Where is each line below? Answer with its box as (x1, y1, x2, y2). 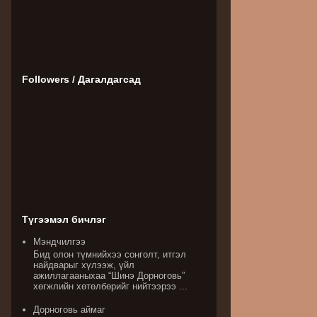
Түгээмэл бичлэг (22, 214, 106, 225)
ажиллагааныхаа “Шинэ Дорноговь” (33, 270, 185, 281)
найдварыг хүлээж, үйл (33, 259, 135, 270)
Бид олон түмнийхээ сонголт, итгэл (33, 248, 187, 260)
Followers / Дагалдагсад (22, 74, 141, 85)
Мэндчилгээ (33, 236, 86, 248)
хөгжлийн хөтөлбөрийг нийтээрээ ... (33, 280, 188, 292)
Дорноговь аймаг (33, 304, 106, 315)
